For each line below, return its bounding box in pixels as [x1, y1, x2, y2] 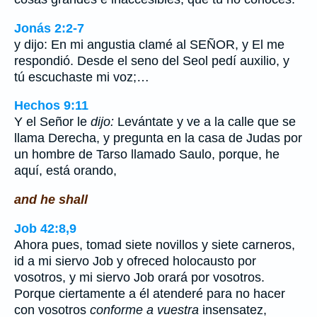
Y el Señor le [14, 115, 91, 129]
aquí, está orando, [14, 163, 117, 178]
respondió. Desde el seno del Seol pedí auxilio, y [14, 53, 289, 68]
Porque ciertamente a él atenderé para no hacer [14, 286, 285, 301]
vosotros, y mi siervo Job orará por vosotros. [14, 270, 265, 284]
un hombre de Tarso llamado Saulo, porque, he [14, 147, 279, 162]
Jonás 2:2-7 [14, 21, 84, 35]
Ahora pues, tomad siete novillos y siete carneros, [14, 237, 295, 252]
